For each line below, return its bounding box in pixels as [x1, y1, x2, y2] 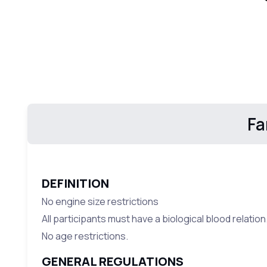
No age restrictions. [41, 229, 128, 243]
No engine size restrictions [41, 195, 159, 209]
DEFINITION [41, 175, 109, 192]
